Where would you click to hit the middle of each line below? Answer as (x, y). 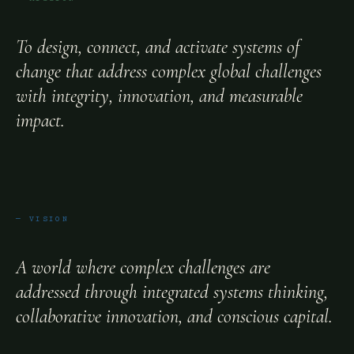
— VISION (43, 219)
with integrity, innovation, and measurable (159, 96)
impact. (40, 121)
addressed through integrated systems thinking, (172, 292)
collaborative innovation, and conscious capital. (174, 316)
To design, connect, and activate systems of (158, 47)
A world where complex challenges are (143, 267)
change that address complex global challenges (169, 72)
